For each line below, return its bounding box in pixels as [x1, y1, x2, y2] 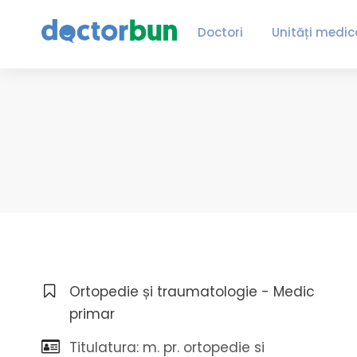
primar [69, 304, 115, 324]
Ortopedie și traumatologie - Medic [69, 282, 315, 301]
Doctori [197, 24, 243, 41]
